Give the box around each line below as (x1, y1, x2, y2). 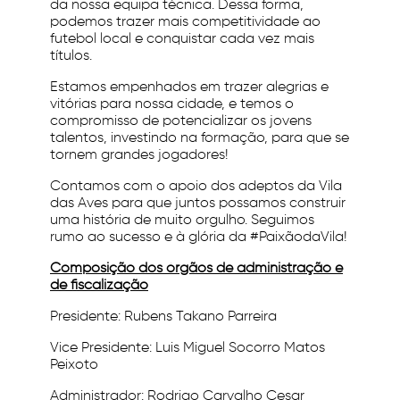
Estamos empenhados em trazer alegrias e (50, 80, 329, 95)
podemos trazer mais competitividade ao (50, 15, 321, 29)
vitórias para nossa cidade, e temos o (50, 97, 294, 112)
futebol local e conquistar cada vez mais (50, 32, 314, 46)
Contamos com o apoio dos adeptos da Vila (50, 179, 342, 194)
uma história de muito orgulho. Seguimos (50, 213, 314, 228)
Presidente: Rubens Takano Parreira (50, 310, 277, 324)
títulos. (50, 49, 92, 63)
